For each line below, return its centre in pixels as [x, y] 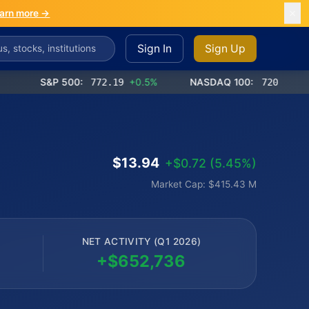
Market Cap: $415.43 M [203, 184]
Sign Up [226, 48]
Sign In [155, 48]
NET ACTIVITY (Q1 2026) [141, 241]
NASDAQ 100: [191, 82]
